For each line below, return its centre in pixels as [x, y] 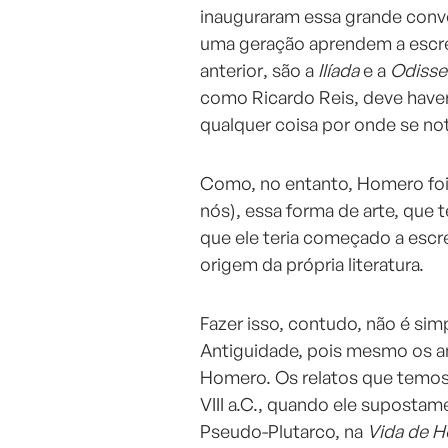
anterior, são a [259, 70]
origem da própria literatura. [312, 264]
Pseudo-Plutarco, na [283, 431]
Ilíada [340, 70]
